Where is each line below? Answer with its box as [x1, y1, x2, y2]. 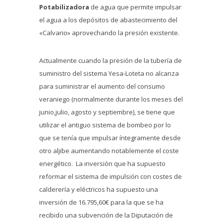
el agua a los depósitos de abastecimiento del [39, 15, 177, 24]
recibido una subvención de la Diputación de [39, 210, 173, 220]
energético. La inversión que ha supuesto [39, 159, 166, 168]
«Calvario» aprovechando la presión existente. [39, 28, 179, 37]
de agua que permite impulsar [89, 2, 181, 11]
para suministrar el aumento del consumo [39, 81, 165, 91]
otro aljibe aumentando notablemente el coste [39, 146, 179, 155]
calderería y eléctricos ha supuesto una [39, 184, 158, 194]
